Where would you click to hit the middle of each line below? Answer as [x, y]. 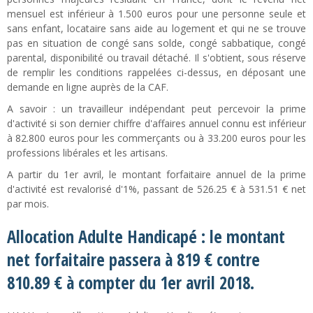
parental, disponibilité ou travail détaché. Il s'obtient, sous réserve [156, 58]
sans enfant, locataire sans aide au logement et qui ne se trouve [156, 28]
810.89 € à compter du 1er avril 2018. [131, 283]
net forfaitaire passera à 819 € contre [133, 260]
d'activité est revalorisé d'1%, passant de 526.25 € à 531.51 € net [156, 189]
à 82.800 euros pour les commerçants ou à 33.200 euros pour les [156, 138]
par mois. [28, 204]
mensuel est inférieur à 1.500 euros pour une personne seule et [156, 14]
